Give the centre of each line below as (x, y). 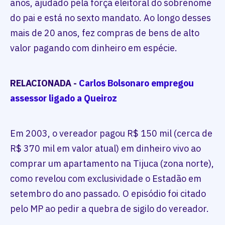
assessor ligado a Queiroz (64, 98)
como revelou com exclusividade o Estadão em (106, 179)
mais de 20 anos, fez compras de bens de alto (105, 33)
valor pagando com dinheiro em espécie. (94, 48)
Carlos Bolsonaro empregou (136, 83)
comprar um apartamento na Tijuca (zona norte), (112, 164)
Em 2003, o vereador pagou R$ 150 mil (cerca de (111, 134)
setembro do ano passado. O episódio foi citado (108, 194)
